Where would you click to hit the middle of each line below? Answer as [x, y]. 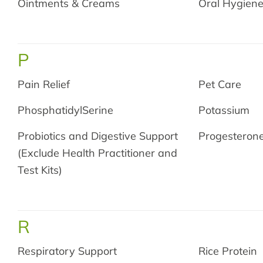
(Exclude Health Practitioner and [97, 153]
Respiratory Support [67, 251]
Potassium [224, 110]
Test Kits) [40, 170]
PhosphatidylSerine [65, 110]
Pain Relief [44, 84]
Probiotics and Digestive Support [98, 136]
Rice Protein [228, 251]
